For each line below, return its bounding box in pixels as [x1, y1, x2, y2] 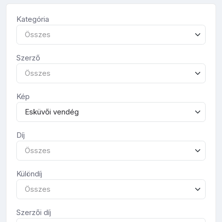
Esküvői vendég [25, 107, 79, 116]
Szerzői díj [16, 207, 51, 217]
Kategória [16, 14, 49, 24]
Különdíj [16, 168, 42, 178]
